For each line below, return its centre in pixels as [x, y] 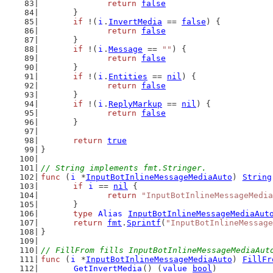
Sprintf [144, 223]
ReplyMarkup [135, 104]
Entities [128, 76]
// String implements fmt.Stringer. [123, 168]
